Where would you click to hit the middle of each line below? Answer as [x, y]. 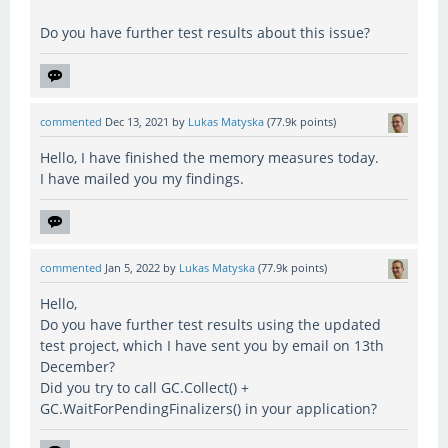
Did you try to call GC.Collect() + [144, 387]
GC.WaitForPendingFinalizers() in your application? [208, 408]
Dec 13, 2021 [137, 121]
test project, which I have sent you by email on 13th [212, 345]
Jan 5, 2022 [132, 267]
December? [77, 366]
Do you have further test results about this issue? [205, 32]
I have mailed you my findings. [142, 178]
